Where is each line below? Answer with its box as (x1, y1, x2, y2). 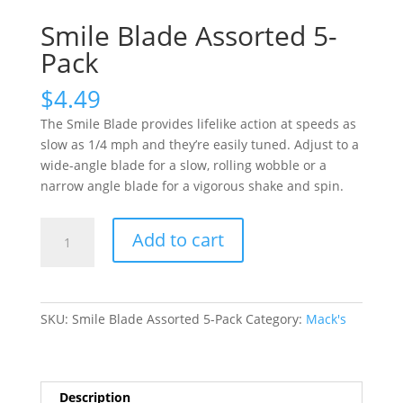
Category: (245, 309, 306, 327)
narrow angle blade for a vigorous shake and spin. (40, 176, 344, 194)
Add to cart (131, 227, 224, 252)
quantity (39, 321, 90, 339)
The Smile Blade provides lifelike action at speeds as (40, 114, 356, 132)
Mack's (305, 309, 346, 327)
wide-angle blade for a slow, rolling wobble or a (40, 156, 327, 174)
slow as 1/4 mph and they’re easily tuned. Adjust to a (40, 135, 359, 153)
